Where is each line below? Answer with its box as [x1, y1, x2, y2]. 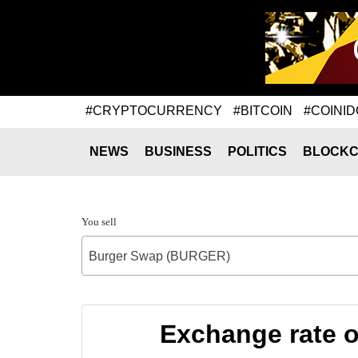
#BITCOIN [233, 103, 292, 117]
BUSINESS [145, 145, 212, 158]
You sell [82, 216, 117, 228]
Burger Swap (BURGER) [89, 249, 230, 263]
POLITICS [228, 145, 287, 158]
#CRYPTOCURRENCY [86, 103, 222, 117]
